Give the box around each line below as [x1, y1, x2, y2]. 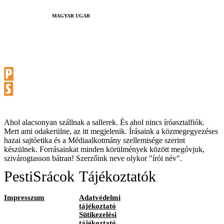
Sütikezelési [79, 210, 116, 218]
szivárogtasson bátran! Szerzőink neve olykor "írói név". [4, 153, 182, 162]
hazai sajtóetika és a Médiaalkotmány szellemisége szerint [4, 135, 185, 144]
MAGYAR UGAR [52, 12, 90, 18]
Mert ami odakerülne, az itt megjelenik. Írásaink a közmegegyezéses [4, 126, 218, 135]
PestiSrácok [4, 167, 74, 184]
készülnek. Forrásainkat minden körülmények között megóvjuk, [4, 144, 204, 153]
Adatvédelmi [79, 193, 120, 201]
